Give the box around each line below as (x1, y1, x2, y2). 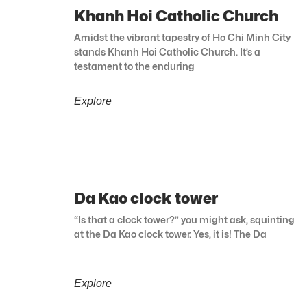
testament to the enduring (73, 60, 195, 73)
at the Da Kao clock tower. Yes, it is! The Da (73, 228, 267, 241)
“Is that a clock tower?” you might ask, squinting (73, 214, 295, 226)
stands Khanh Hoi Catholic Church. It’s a (73, 46, 260, 58)
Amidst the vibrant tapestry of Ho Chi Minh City (73, 32, 291, 44)
